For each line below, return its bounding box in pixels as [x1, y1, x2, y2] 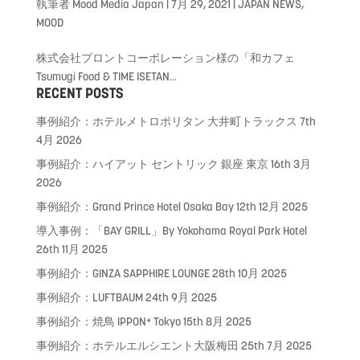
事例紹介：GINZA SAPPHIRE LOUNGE [35, 265, 210, 280]
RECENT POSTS [35, 83, 124, 102]
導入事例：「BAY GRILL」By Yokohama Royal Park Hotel [35, 223, 307, 238]
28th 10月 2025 [211, 265, 287, 280]
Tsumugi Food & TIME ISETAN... [35, 68, 177, 84]
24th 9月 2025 [145, 289, 217, 305]
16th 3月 [270, 156, 311, 171]
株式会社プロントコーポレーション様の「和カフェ [35, 50, 295, 65]
